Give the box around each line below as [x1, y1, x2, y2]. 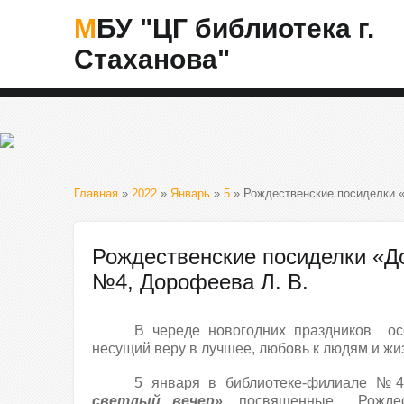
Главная [74, 187, 118, 200]
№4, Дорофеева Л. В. [92, 270, 308, 294]
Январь [170, 187, 210, 200]
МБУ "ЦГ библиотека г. [74, 14, 96, 43]
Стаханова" [74, 44, 230, 74]
